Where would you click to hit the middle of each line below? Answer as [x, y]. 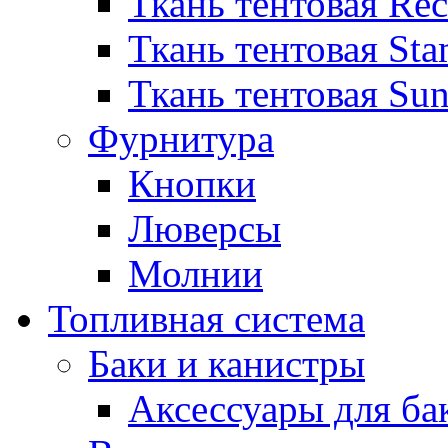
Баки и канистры [226, 363]
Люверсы [204, 228]
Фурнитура [181, 138]
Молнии [195, 273]
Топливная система [206, 318]
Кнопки [192, 183]
